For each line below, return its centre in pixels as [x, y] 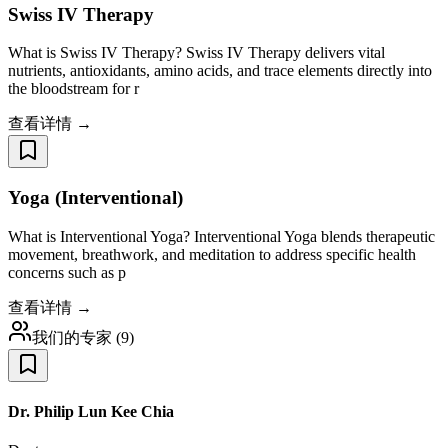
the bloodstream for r [73, 89]
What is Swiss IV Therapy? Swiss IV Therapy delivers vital [196, 53]
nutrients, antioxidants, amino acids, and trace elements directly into [220, 71]
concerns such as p [67, 272]
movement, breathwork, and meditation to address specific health [212, 254]
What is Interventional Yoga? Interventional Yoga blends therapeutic [221, 236]
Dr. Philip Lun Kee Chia [91, 412]
